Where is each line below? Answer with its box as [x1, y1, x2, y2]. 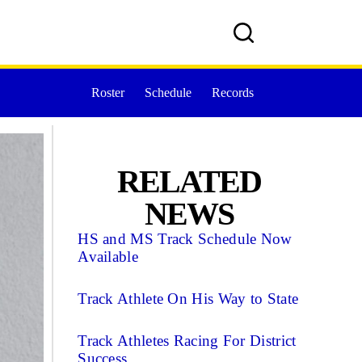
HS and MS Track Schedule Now [78, 230, 293, 247]
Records [211, 86, 254, 99]
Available [78, 248, 138, 265]
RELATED [116, 163, 261, 200]
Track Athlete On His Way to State [78, 290, 299, 307]
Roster [90, 86, 124, 99]
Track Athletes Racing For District [78, 332, 297, 349]
